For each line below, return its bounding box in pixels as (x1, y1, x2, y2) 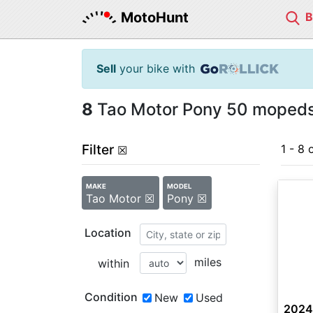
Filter (82, 141, 114, 158)
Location (85, 226, 131, 240)
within (97, 256, 129, 270)
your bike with (116, 61, 195, 75)
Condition (85, 290, 138, 304)
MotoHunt (121, 9, 189, 26)
